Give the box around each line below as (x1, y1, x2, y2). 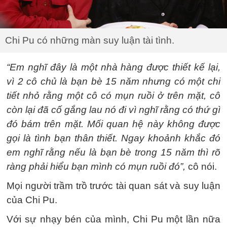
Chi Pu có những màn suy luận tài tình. (5, 34, 174, 46)
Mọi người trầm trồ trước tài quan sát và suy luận (7, 180, 220, 191)
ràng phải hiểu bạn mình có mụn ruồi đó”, (7, 161, 185, 172)
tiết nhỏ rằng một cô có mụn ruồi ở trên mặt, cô (7, 90, 220, 101)
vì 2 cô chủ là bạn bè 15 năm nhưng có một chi (7, 75, 220, 87)
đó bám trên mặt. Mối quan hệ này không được (7, 118, 220, 129)
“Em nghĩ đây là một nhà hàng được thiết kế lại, (7, 61, 220, 72)
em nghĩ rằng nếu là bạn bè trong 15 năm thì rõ (7, 146, 220, 158)
